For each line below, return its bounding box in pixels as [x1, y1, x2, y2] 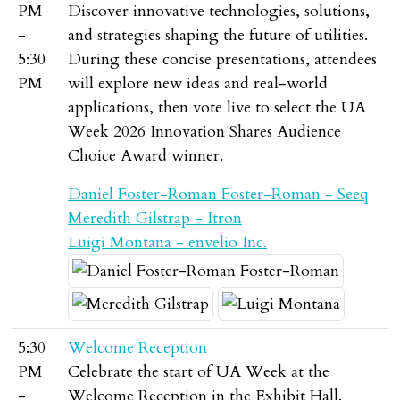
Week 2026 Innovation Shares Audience [68, 121, 341, 143]
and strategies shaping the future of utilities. [68, 24, 368, 46]
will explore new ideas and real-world [68, 72, 328, 95]
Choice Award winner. [68, 145, 223, 167]
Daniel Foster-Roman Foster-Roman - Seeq [68, 183, 369, 205]
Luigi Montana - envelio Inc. [68, 231, 267, 254]
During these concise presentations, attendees [68, 48, 377, 71]
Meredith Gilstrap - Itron [68, 207, 242, 229]
